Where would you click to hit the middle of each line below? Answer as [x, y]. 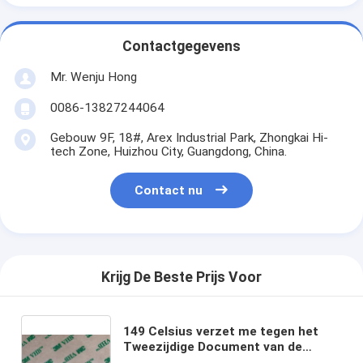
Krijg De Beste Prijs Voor [181, 278]
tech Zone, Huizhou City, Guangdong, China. [168, 151]
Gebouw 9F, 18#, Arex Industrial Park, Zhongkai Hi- [189, 137]
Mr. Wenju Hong [93, 77]
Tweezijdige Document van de [213, 346]
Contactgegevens [181, 47]
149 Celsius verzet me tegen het [221, 331]
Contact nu [169, 191]
